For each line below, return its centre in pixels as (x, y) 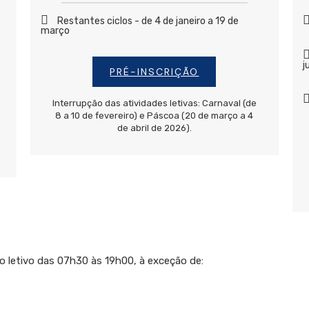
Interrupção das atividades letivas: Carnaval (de (154, 103)
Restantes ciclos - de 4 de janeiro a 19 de (148, 21)
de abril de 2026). (154, 128)
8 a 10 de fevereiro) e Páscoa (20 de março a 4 (154, 116)
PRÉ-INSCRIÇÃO (154, 72)
